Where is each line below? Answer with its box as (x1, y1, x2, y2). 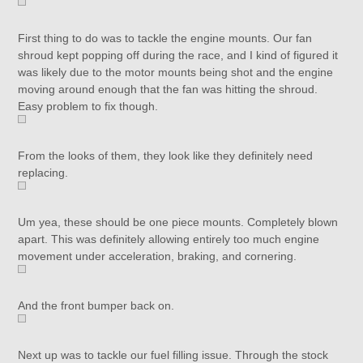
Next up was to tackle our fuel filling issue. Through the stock (18, 348, 329, 361)
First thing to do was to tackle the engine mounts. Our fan (18, 32, 313, 45)
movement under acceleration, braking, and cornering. (18, 250, 297, 263)
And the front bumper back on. (18, 299, 175, 312)
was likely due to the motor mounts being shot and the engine (18, 66, 334, 79)
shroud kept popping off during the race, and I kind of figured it (18, 49, 339, 62)
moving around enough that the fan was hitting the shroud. (18, 83, 318, 96)
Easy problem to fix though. (18, 100, 159, 113)
